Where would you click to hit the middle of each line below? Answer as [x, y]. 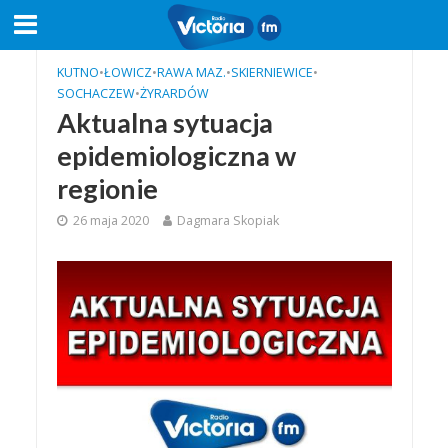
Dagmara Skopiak [227, 220]
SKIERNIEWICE [271, 72]
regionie [107, 188]
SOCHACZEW [95, 93]
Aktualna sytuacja [164, 122]
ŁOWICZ [127, 72]
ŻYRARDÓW [174, 93]
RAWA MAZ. [191, 72]
